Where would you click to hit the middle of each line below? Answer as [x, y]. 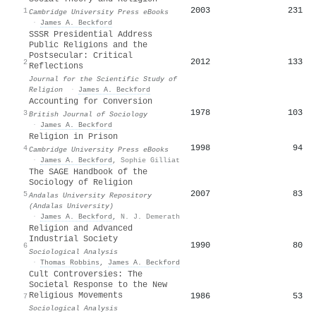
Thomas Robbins [70, 262]
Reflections [56, 66]
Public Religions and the [88, 45]
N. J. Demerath [150, 216]
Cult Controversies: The [86, 274]
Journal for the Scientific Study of [103, 79]
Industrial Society [73, 239]
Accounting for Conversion [91, 101]
